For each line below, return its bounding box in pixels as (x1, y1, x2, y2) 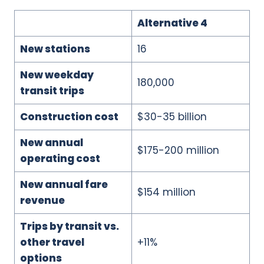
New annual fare (19, 177, 108, 192)
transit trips (19, 83, 84, 98)
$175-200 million (137, 143, 219, 157)
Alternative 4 (137, 15, 207, 30)
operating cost (19, 151, 100, 166)
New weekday (19, 67, 94, 82)
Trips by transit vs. (19, 219, 119, 233)
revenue (19, 193, 65, 207)
